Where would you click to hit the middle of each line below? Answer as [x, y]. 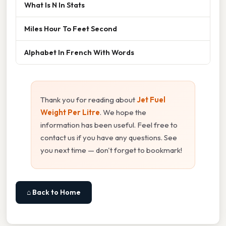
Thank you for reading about [89, 100]
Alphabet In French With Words [79, 52]
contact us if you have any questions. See [109, 138]
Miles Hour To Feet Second [71, 29]
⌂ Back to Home [54, 192]
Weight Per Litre [70, 112]
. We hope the [123, 112]
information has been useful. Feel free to [109, 125]
